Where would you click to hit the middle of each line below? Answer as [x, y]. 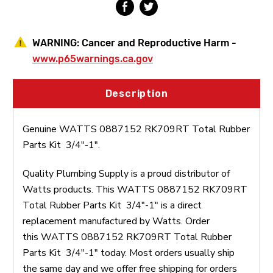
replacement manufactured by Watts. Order [116, 221]
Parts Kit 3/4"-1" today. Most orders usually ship [129, 253]
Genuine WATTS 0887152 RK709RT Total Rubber [136, 129]
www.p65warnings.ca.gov [93, 58]
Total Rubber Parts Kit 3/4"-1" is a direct [112, 205]
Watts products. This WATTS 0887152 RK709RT [135, 189]
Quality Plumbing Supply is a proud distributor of [126, 173]
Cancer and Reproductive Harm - [159, 43]
